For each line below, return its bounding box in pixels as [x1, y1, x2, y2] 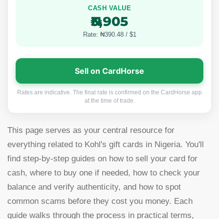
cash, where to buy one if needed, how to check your [7, 168, 200, 177]
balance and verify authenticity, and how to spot [7, 182, 181, 192]
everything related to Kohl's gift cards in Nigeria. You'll [7, 140, 204, 149]
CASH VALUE [88, 5, 131, 12]
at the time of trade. [84, 98, 135, 104]
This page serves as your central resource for [7, 126, 175, 135]
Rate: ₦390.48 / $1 [83, 31, 136, 38]
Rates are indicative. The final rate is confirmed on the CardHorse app [17, 89, 202, 95]
